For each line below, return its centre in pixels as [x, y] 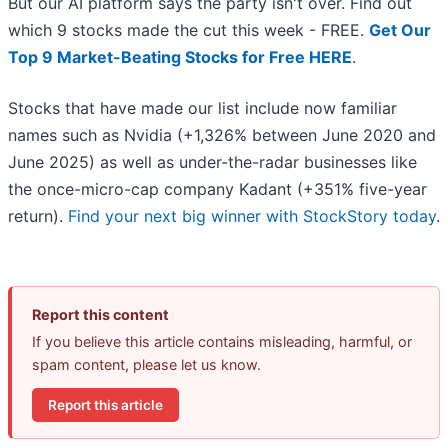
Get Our [400, 30]
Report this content [100, 315]
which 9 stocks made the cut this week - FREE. [188, 30]
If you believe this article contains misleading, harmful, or [222, 342]
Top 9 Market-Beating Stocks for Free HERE [180, 57]
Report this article [105, 404]
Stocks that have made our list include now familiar [202, 108]
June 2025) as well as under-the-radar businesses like [212, 162]
